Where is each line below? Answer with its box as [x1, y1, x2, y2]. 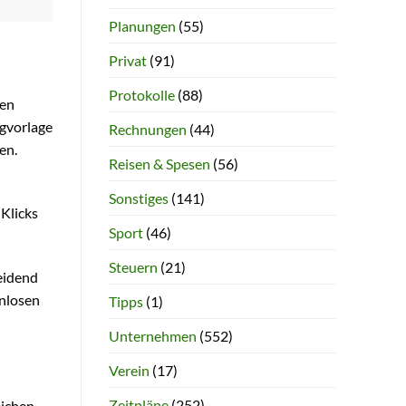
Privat [108, 51, 147, 69]
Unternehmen [108, 326, 197, 344]
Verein [108, 361, 150, 379]
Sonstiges [108, 188, 169, 207]
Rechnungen [108, 120, 187, 138]
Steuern [108, 257, 158, 275]
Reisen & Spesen [108, 154, 210, 172]
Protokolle [108, 85, 175, 103]
